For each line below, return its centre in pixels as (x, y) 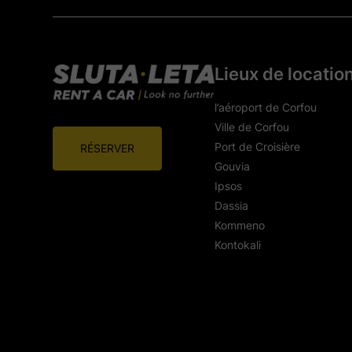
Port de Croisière (257, 146)
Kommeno (239, 225)
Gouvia (232, 166)
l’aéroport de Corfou (265, 107)
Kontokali (237, 244)
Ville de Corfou (251, 126)
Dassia (231, 205)
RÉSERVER (108, 148)
